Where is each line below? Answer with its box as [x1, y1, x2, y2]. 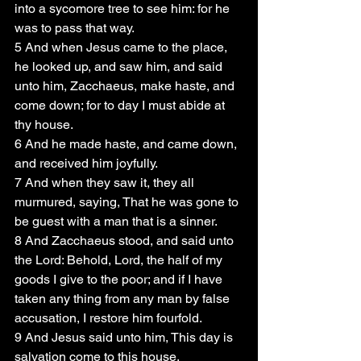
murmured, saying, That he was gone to [15, 194, 242, 210]
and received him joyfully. [15, 156, 158, 171]
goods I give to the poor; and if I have [15, 272, 226, 287]
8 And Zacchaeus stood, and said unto [15, 233, 237, 248]
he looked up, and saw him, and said [15, 59, 226, 74]
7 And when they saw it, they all [15, 175, 197, 190]
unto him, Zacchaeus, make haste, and [15, 78, 238, 93]
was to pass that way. [15, 20, 135, 35]
